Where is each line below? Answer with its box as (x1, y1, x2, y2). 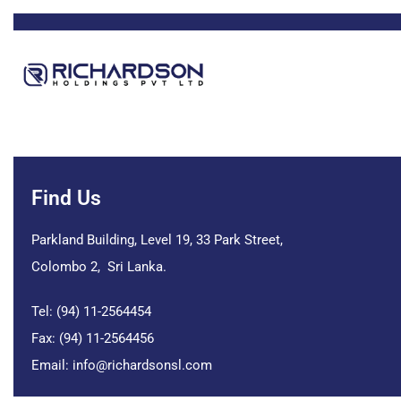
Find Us (31, 186, 101, 210)
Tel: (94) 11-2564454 (31, 303, 151, 320)
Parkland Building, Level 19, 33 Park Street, (31, 232, 283, 248)
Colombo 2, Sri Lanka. (31, 259, 166, 275)
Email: (31, 357, 73, 373)
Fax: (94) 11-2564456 (31, 330, 154, 346)
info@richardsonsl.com (73, 357, 212, 373)
